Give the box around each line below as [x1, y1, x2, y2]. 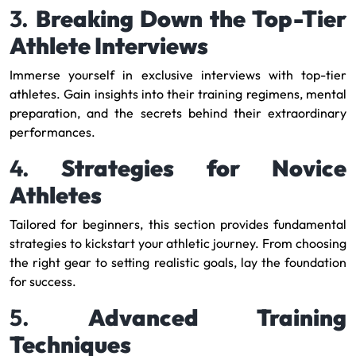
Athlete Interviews [10, 31, 208, 60]
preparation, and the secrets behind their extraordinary [10, 105, 346, 121]
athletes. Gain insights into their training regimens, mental [10, 86, 346, 102]
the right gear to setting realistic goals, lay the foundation [10, 254, 346, 270]
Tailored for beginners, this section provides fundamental [10, 216, 346, 232]
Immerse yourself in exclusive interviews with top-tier [10, 67, 346, 83]
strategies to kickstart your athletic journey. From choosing [10, 235, 346, 251]
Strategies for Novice [61, 153, 347, 182]
